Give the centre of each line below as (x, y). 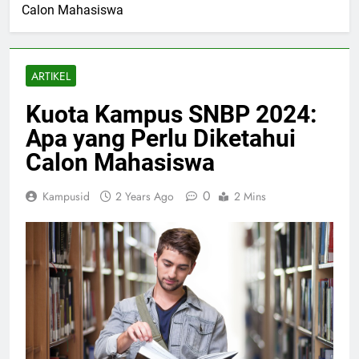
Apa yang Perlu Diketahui (161, 139)
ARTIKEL (51, 77)
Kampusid (66, 197)
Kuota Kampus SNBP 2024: (171, 115)
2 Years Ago (145, 197)
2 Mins (250, 197)
